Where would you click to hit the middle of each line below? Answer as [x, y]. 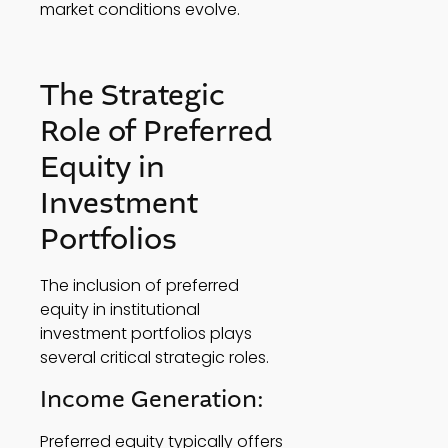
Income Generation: [155, 400]
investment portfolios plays [146, 334]
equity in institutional [120, 310]
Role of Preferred [156, 132]
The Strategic [132, 96]
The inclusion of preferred [139, 286]
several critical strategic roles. [158, 358]
